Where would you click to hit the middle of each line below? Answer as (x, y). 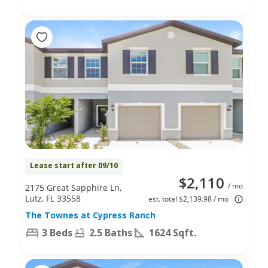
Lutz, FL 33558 (53, 198)
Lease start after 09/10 (74, 165)
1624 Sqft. (173, 232)
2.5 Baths (111, 232)
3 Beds (57, 232)
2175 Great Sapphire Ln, (73, 187)
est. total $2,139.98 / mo (188, 199)
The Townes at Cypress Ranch (90, 215)
